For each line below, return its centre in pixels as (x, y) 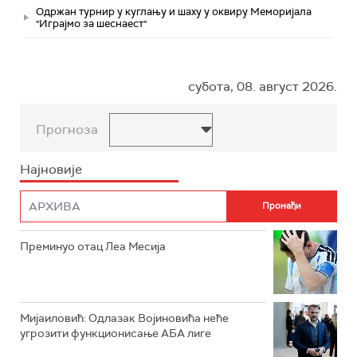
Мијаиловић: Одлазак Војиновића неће (124, 318)
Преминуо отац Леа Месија (93, 246)
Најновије (51, 169)
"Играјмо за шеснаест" (91, 23)
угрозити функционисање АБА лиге (116, 333)
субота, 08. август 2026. (263, 86)
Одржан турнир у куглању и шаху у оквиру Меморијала (174, 11)
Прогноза (67, 129)
